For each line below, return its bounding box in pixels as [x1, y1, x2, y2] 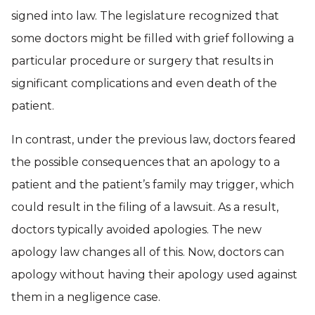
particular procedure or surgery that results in [11, 54, 274, 67]
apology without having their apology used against [11, 268, 297, 281]
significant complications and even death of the [11, 77, 277, 90]
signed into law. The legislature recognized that [11, 9, 279, 22]
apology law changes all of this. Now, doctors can [11, 245, 284, 259]
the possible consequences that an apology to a [11, 155, 280, 169]
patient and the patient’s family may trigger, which [11, 178, 294, 191]
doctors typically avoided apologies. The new [11, 223, 262, 236]
